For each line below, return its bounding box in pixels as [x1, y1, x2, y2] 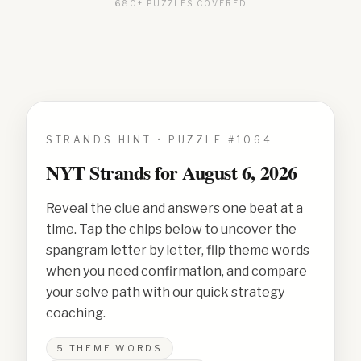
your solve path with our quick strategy [46, 284, 284, 300]
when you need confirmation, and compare [46, 263, 307, 279]
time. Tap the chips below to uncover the [46, 222, 297, 237]
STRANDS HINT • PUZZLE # [46, 134, 237, 146]
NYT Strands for [46, 158, 183, 186]
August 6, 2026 [182, 158, 297, 186]
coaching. [46, 305, 106, 321]
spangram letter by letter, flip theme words [46, 243, 309, 258]
